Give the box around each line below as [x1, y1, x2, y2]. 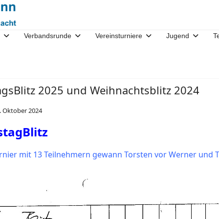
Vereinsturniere [95, 32, 142, 40]
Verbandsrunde [24, 32, 71, 40]
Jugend [166, 32, 189, 40]
